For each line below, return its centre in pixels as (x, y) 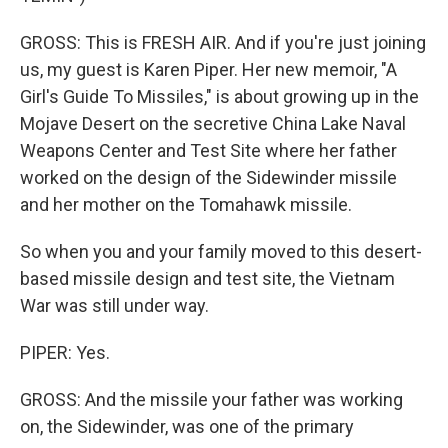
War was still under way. (114, 305)
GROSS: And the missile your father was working (211, 399)
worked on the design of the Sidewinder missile (208, 177)
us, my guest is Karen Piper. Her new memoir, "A (208, 69)
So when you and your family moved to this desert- (221, 251)
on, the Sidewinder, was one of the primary (187, 426)
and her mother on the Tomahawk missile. (186, 204)
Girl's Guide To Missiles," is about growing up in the (219, 96)
